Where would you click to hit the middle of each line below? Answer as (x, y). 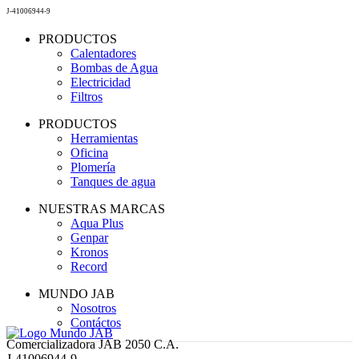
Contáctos (96, 322)
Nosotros (93, 308)
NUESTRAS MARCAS (102, 208)
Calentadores (103, 53)
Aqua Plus (97, 223)
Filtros (87, 96)
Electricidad (101, 82)
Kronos (89, 252)
